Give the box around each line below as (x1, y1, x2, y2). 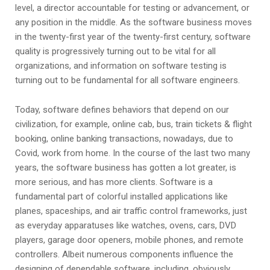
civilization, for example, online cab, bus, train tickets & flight (15, 119, 252, 130)
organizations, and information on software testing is (15, 60, 227, 72)
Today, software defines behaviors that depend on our (15, 104, 229, 116)
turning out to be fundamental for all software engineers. (15, 75, 250, 86)
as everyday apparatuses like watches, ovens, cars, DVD (15, 220, 236, 231)
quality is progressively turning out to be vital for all (15, 46, 216, 57)
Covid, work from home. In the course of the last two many (15, 148, 250, 159)
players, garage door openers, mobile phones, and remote (15, 234, 243, 246)
